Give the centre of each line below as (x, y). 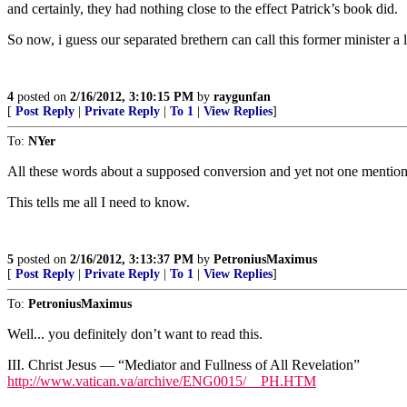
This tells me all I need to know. (99, 202)
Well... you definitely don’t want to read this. (135, 333)
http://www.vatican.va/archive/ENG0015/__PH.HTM (162, 381)
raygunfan (242, 96)
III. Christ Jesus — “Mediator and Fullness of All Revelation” (184, 364)
